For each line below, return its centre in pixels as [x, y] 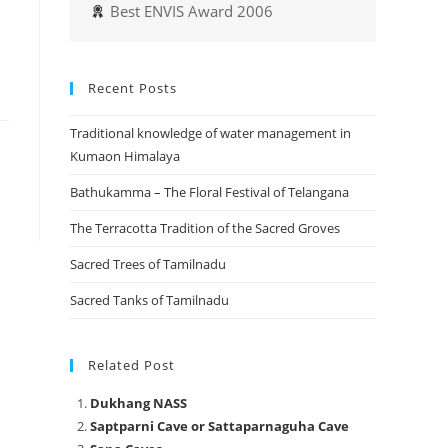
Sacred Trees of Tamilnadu [149, 264]
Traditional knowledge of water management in [210, 133]
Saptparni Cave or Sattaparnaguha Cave [219, 426]
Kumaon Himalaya [125, 156]
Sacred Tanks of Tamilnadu [149, 300]
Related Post [131, 365]
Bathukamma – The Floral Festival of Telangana [209, 192]
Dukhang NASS [138, 403]
